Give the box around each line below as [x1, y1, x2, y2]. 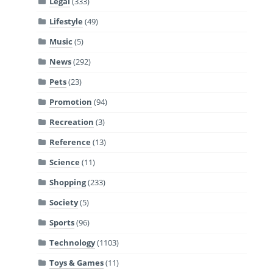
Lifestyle [49, 16, 83, 27]
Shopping [49, 177, 87, 188]
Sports [49, 217, 75, 229]
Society [49, 197, 79, 208]
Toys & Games [49, 257, 104, 269]
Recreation [49, 116, 94, 128]
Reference [49, 136, 91, 148]
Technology [49, 237, 96, 249]
